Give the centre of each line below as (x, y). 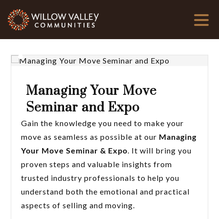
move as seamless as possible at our (90, 137)
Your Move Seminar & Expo (75, 150)
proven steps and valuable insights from (97, 164)
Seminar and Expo (83, 108)
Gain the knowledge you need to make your (103, 123)
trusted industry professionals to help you (100, 178)
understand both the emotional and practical (106, 191)
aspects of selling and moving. (78, 205)
